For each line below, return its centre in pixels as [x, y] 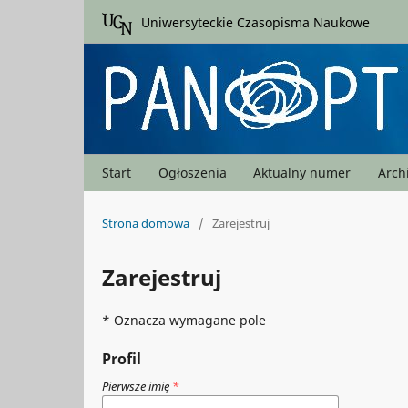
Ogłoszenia [192, 173]
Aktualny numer [302, 173]
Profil [122, 359]
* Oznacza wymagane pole [184, 320]
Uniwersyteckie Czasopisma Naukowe [255, 22]
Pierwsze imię [137, 386]
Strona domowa [146, 223]
